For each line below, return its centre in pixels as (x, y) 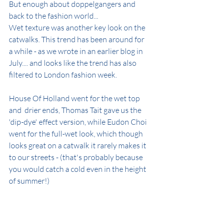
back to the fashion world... (54, 16)
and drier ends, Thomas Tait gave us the (76, 110)
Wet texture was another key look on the (78, 28)
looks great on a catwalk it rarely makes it (78, 146)
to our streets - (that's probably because (77, 157)
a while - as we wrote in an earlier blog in (77, 51)
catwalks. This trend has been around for (77, 40)
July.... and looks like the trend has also (73, 63)
